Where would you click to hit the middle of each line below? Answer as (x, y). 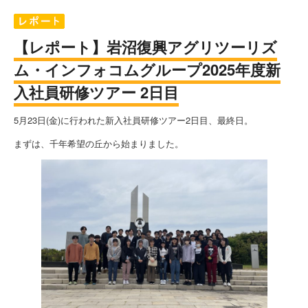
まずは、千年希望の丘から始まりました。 (98, 144)
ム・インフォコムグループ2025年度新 (147, 69)
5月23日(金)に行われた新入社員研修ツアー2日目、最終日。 (133, 120)
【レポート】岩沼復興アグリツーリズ (145, 46)
